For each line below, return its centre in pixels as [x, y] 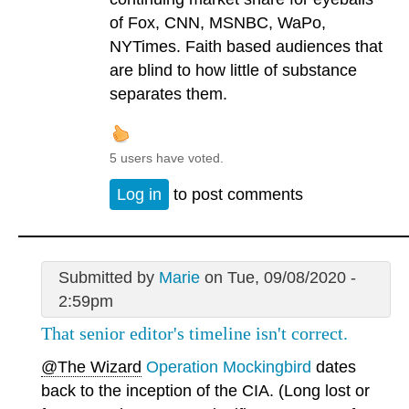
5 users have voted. [167, 157]
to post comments [236, 195]
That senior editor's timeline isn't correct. [194, 334]
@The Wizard [91, 367]
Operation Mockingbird [229, 367]
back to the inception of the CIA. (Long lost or [205, 390]
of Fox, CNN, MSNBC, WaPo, [218, 22]
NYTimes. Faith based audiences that [246, 46]
